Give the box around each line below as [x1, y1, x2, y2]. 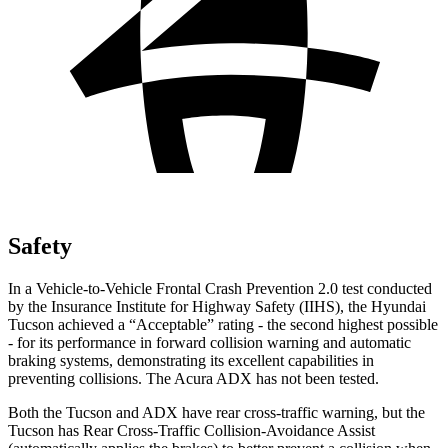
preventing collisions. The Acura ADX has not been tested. [8, 369, 379, 387]
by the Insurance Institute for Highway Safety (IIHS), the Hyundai [8, 297, 426, 315]
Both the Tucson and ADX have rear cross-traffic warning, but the [8, 403, 425, 421]
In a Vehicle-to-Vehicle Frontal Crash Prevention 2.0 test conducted [8, 279, 432, 297]
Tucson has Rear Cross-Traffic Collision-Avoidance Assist [8, 421, 375, 439]
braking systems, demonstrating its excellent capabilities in [8, 351, 374, 369]
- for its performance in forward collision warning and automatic [8, 333, 411, 351]
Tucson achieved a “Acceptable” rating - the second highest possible [8, 315, 438, 333]
